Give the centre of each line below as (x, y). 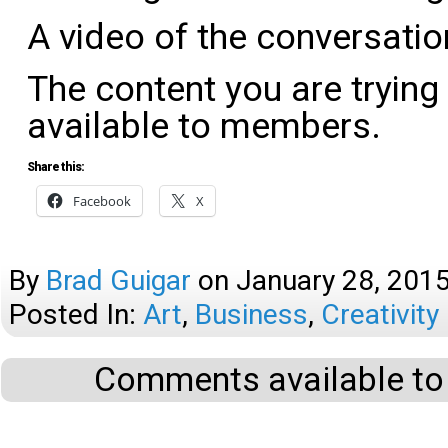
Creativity (380, 314)
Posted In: (76, 314)
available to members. (204, 126)
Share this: (55, 167)
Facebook (102, 201)
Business (251, 314)
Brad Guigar (118, 280)
